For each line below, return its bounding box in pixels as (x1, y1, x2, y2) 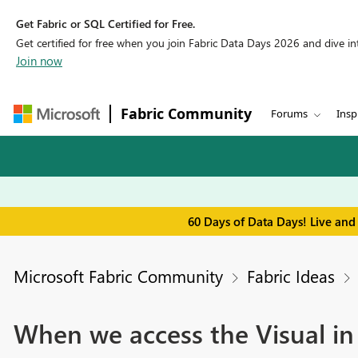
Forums (271, 106, 308, 121)
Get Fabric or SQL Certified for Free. (16, 16, 195, 31)
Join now (16, 53, 62, 69)
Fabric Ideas (246, 265, 335, 288)
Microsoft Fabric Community (13, 265, 223, 288)
